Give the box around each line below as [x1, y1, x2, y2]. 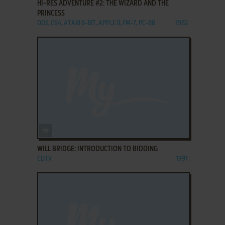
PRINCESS [37, 10, 65, 17]
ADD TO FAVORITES [51, 125, 103, 132]
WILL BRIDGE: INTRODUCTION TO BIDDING [37, 145, 158, 153]
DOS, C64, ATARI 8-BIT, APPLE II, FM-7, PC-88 [37, 20, 155, 27]
